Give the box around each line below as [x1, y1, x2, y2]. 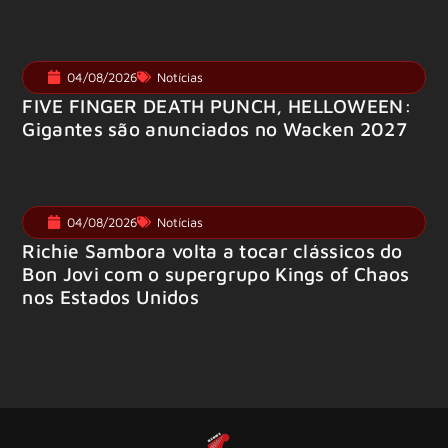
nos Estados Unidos [22, 284, 199, 308]
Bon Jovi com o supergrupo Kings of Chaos [22, 261, 410, 285]
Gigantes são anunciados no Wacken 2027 [22, 116, 407, 140]
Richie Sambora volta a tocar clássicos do [22, 238, 403, 262]
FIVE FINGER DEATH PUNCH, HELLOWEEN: [22, 93, 412, 117]
